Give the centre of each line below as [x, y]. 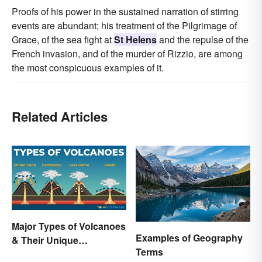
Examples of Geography [189, 238]
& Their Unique [45, 240]
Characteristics [45, 254]
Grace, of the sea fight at [63, 39]
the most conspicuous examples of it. [88, 67]
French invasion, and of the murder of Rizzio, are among [127, 53]
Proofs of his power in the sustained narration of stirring [125, 11]
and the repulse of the [203, 39]
